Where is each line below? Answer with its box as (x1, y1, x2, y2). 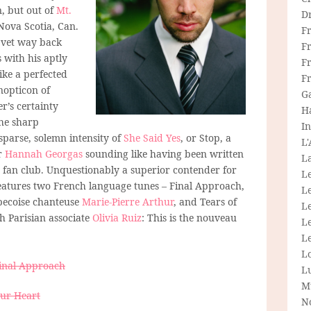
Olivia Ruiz (92, 210, 142, 224)
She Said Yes (124, 131, 180, 144)
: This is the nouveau (142, 210, 237, 224)
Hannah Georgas (5, 146, 83, 160)
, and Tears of (174, 194, 237, 208)
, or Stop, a (180, 131, 231, 144)
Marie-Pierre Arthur (82, 194, 174, 208)
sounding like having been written (83, 146, 244, 160)
